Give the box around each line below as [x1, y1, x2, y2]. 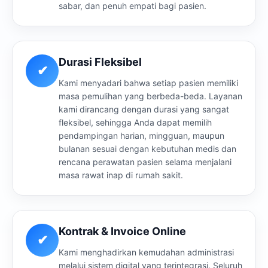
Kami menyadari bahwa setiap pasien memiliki [59, 77, 238, 88]
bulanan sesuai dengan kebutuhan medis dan [59, 143, 236, 154]
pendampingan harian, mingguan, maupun [59, 130, 224, 141]
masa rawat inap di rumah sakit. [59, 169, 183, 180]
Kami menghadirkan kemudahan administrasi [59, 246, 234, 257]
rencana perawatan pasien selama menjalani [59, 156, 232, 167]
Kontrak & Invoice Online [59, 224, 186, 237]
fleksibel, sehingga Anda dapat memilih [59, 117, 212, 127]
